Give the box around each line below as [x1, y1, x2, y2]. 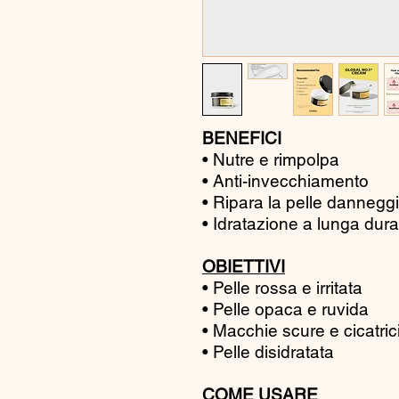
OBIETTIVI [202, 256, 285, 276]
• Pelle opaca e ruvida [202, 298, 369, 319]
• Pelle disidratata [202, 341, 334, 362]
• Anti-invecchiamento [202, 170, 369, 191]
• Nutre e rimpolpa [202, 149, 339, 169]
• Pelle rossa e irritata [202, 277, 362, 297]
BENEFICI [202, 127, 281, 148]
